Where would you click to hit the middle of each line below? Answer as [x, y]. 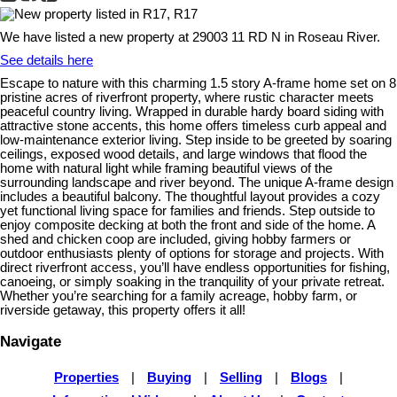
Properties [86, 378]
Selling [241, 378]
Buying [169, 378]
